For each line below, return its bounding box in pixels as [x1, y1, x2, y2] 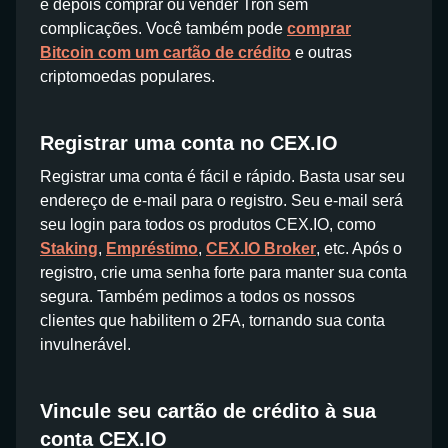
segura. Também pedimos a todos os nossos [40, 288, 355, 305]
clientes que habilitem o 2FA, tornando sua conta [40, 312, 385, 329]
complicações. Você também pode [40, 20, 287, 37]
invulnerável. [40, 336, 131, 353]
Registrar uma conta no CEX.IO [40, 132, 338, 154]
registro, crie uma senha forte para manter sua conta [40, 264, 407, 281]
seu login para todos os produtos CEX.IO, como [40, 216, 376, 233]
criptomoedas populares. [40, 68, 215, 85]
